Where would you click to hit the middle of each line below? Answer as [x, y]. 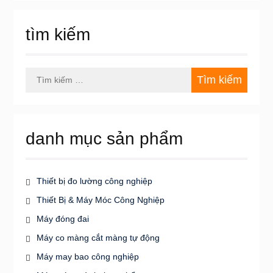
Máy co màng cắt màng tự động [98, 237]
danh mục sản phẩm [104, 138]
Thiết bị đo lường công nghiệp [94, 181]
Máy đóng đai [62, 218]
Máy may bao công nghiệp [87, 256]
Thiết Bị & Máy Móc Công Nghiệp [100, 200]
